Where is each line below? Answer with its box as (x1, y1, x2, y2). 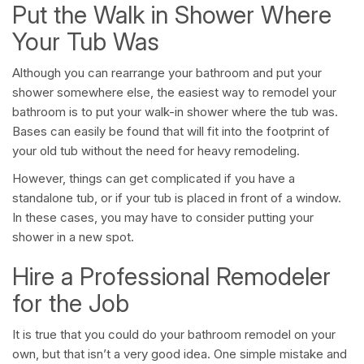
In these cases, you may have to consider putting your (12, 210, 314, 226)
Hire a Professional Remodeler (12, 262, 331, 292)
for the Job (12, 288, 129, 318)
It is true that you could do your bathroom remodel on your (12, 327, 336, 343)
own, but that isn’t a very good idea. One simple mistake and (12, 346, 347, 362)
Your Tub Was (12, 27, 159, 57)
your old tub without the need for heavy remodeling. (12, 143, 300, 159)
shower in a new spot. (12, 229, 134, 245)
